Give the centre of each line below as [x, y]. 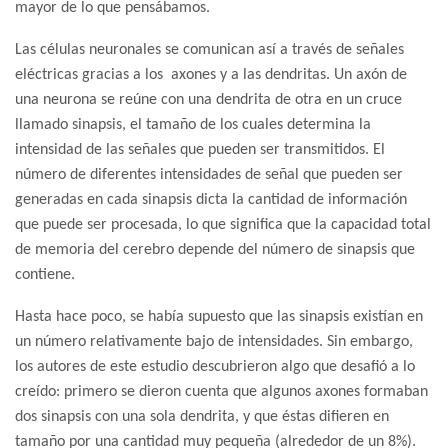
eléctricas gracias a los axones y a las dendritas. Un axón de [211, 75]
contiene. [45, 275]
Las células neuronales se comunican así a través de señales [209, 50]
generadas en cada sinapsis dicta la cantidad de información [211, 200]
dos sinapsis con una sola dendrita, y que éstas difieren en [202, 417]
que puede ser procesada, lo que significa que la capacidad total [223, 225]
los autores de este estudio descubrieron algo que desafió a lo [215, 367]
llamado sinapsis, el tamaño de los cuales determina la [193, 125]
